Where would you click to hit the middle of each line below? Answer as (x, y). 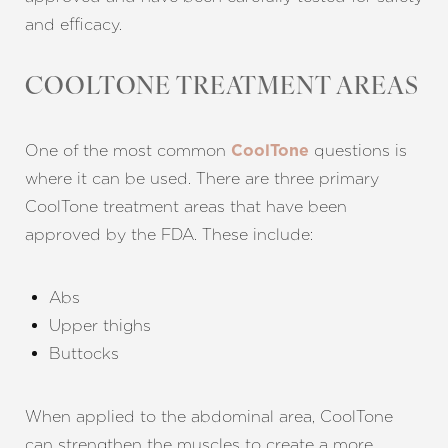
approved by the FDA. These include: (169, 234)
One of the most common (128, 150)
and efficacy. (73, 24)
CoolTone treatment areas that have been (186, 206)
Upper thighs (100, 325)
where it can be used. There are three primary (202, 178)
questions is (358, 150)
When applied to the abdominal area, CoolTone (209, 416)
